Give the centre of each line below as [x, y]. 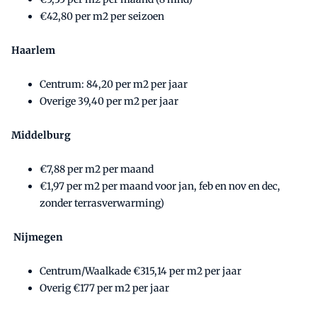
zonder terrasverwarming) [102, 203]
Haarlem [33, 50]
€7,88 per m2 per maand [97, 169]
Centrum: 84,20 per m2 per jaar [114, 84]
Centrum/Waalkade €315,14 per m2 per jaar [140, 271]
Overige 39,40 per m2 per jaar [109, 101]
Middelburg [41, 135]
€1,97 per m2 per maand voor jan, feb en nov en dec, [160, 186]
